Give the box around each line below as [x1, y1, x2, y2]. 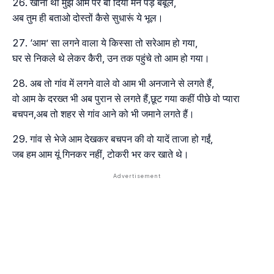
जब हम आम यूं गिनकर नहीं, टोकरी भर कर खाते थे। [12, 147, 189, 160]
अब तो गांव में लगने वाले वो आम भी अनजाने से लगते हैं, [30, 76, 214, 89]
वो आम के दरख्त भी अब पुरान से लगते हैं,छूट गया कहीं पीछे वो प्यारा [12, 92, 240, 105]
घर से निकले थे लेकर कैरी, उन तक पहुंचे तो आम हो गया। [12, 51, 210, 64]
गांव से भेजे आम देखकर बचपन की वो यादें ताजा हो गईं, [30, 132, 213, 145]
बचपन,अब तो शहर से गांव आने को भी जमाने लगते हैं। [12, 107, 194, 120]
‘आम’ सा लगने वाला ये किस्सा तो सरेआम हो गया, [30, 36, 198, 49]
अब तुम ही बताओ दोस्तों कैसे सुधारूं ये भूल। [12, 11, 163, 24]
